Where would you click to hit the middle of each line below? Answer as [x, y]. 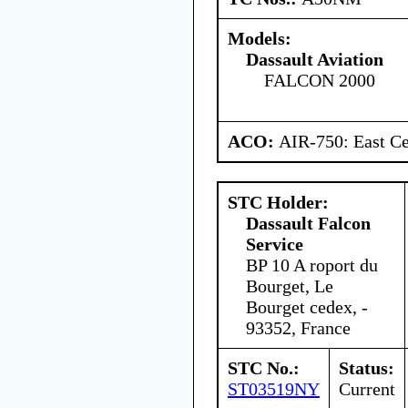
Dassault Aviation [315, 59]
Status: [367, 367]
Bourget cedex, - [307, 306]
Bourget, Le [290, 286]
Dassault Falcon [308, 223]
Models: [260, 38]
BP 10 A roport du [312, 265]
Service [275, 244]
